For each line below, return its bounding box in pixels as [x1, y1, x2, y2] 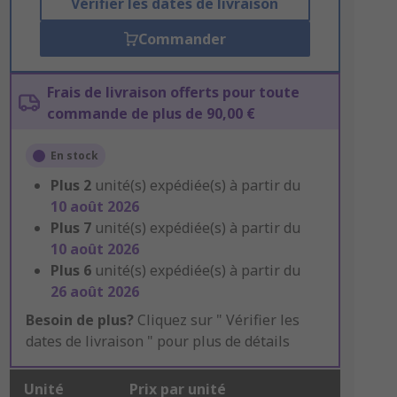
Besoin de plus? [25, 310, 134, 330]
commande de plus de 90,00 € [46, 104, 255, 123]
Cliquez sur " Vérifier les [133, 310, 300, 330]
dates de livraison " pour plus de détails [25, 331, 290, 351]
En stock [50, 148, 98, 163]
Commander [137, 29, 226, 49]
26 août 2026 [50, 282, 139, 301]
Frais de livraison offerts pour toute [46, 82, 300, 102]
